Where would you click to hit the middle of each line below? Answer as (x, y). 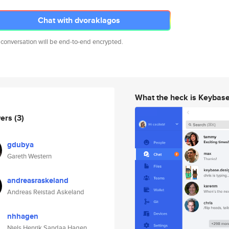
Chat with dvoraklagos (79, 20)
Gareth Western (29, 156)
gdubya (20, 145)
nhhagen (23, 216)
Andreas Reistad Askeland (46, 192)
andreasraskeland (38, 180)
